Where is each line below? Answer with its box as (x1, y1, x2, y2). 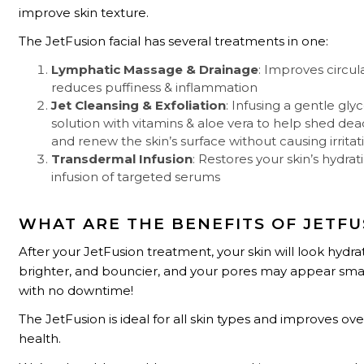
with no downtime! (19, 283, 134, 299)
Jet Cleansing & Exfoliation (51, 97, 227, 113)
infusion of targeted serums (51, 168, 221, 184)
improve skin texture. (19, 5, 149, 21)
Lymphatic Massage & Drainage (51, 61, 259, 77)
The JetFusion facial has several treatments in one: (19, 33, 329, 50)
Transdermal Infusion (51, 150, 193, 167)
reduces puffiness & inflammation (51, 79, 258, 95)
